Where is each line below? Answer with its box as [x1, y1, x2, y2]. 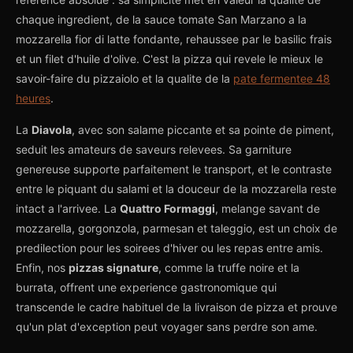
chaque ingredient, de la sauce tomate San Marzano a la [16, 13, 307, 26]
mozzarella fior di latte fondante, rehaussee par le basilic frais [16, 32, 332, 46]
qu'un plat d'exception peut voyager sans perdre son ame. [16, 320, 318, 333]
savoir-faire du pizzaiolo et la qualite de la [16, 72, 233, 85]
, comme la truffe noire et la [158, 261, 299, 274]
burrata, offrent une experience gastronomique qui [16, 281, 277, 294]
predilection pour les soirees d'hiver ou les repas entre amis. [16, 241, 323, 255]
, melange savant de [215, 202, 320, 215]
